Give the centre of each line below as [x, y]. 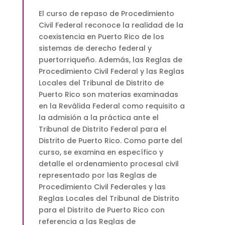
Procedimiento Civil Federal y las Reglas [111, 72]
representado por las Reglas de [97, 176]
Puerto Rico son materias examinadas [108, 95]
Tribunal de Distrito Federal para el [102, 129]
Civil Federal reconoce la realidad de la [111, 25]
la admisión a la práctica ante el [98, 118]
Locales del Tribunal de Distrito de [101, 83]
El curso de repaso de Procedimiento [106, 14]
